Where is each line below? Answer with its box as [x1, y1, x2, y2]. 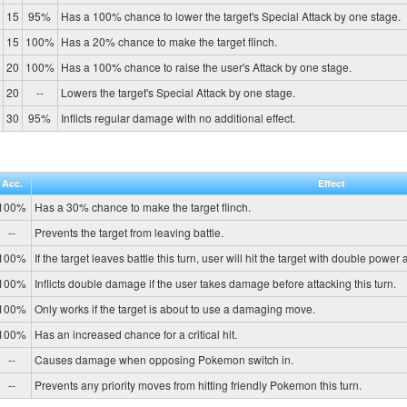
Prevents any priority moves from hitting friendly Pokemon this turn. [34, 376, 362, 392]
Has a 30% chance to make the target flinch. [34, 198, 251, 214]
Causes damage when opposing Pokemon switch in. [34, 351, 293, 367]
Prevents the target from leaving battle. [34, 223, 223, 240]
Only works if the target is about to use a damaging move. [34, 300, 315, 316]
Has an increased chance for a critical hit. [34, 325, 237, 342]
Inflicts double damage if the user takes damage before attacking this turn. [34, 274, 396, 291]
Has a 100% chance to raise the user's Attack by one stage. [60, 59, 352, 75]
